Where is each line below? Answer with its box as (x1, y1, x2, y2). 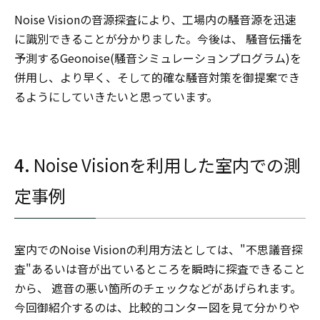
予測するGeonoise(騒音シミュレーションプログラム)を (14, 49, 301, 66)
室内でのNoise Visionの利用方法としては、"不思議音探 (14, 241, 303, 258)
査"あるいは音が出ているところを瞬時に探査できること (14, 260, 306, 277)
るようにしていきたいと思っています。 (14, 88, 218, 105)
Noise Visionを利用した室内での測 (34, 152, 301, 177)
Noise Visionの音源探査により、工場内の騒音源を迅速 (14, 11, 296, 28)
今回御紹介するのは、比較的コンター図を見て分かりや (14, 299, 300, 316)
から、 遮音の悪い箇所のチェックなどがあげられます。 (14, 279, 301, 296)
